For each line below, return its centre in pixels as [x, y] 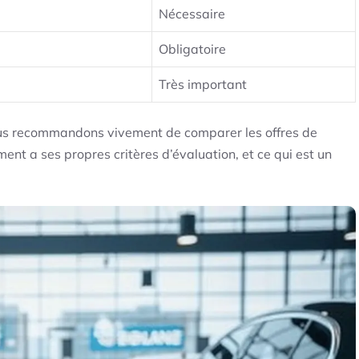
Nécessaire [192, 14]
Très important [203, 85]
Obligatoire [192, 49]
